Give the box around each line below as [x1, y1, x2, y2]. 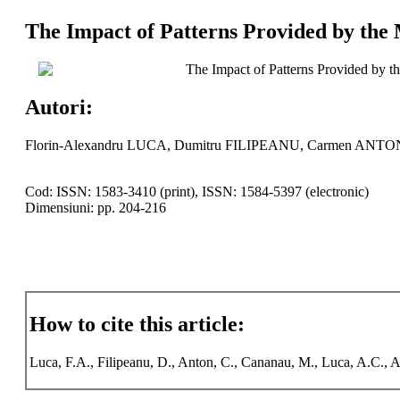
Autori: [24, 95, 93, 119]
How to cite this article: [29, 312, 245, 337]
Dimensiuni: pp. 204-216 [24, 199, 166, 215]
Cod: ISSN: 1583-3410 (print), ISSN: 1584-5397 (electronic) [24, 183, 369, 199]
